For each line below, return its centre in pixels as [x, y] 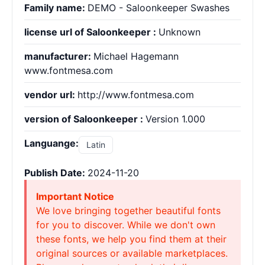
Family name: [56, 8]
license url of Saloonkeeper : [91, 32]
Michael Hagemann [136, 56]
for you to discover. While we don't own [126, 225]
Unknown [180, 32]
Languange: [51, 143]
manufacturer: [59, 56]
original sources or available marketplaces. [132, 253]
